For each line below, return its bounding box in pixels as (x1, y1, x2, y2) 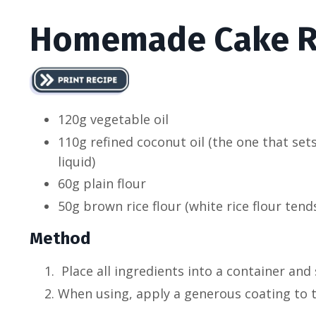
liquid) (58, 152, 95, 170)
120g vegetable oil (58, 111, 169, 128)
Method (30, 229, 91, 249)
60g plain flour (58, 175, 146, 193)
